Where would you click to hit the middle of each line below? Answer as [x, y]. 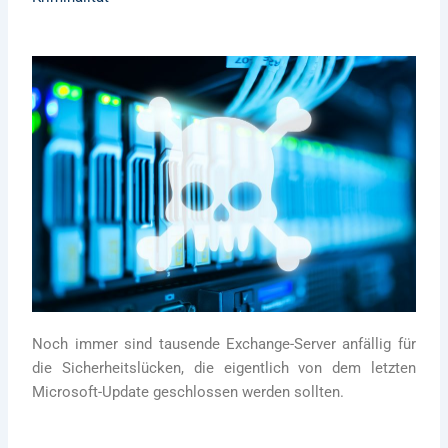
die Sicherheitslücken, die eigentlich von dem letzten [224, 367]
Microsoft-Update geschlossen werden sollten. [188, 391]
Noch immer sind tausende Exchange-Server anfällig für [224, 343]
